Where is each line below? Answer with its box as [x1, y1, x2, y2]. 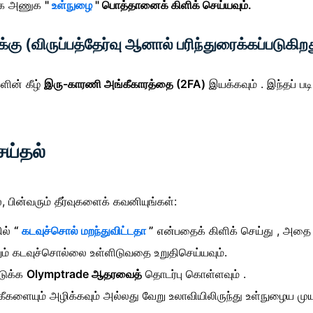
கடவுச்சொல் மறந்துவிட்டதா [22, 223, 146, 238]
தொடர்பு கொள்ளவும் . [142, 266, 246, 281]
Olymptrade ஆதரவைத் [27, 266, 142, 281]
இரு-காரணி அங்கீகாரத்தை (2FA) [44, 76, 205, 91]
